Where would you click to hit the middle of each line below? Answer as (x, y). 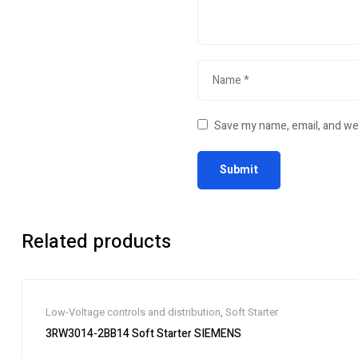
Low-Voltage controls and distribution (133, 312)
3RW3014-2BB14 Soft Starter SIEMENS (187, 334)
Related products (96, 242)
